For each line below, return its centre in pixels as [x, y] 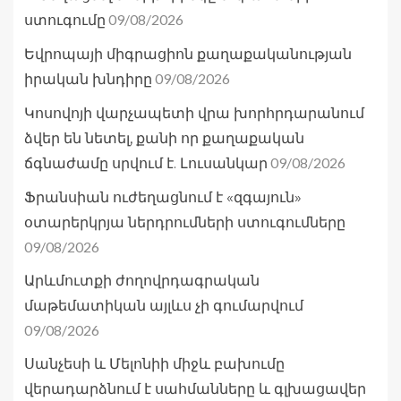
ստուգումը [65, 21]
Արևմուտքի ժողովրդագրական [142, 281]
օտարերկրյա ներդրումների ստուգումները [185, 223]
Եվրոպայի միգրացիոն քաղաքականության [188, 55]
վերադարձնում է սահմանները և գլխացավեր [195, 389]
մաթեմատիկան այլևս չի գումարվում [164, 306]
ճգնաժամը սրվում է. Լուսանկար [146, 164]
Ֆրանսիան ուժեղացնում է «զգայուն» [163, 198]
